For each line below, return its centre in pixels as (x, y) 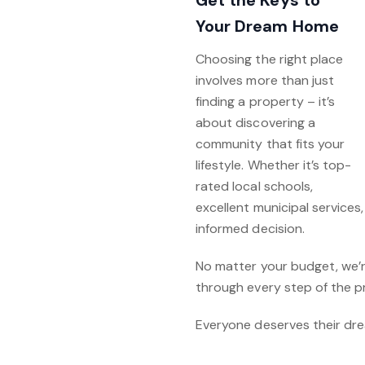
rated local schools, (255, 186)
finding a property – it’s (266, 101)
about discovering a (255, 123)
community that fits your (270, 144)
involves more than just (265, 80)
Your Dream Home (267, 26)
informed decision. (250, 229)
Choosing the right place (270, 59)
